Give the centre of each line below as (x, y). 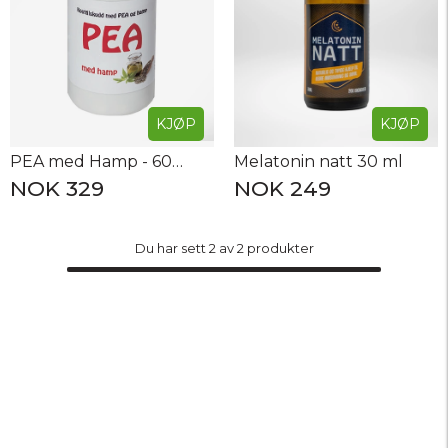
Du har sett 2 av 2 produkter (224, 247)
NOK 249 (282, 188)
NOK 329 (57, 188)
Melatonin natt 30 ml (318, 161)
